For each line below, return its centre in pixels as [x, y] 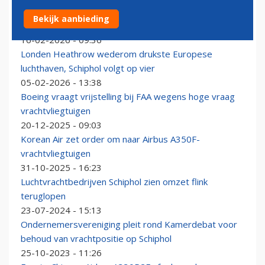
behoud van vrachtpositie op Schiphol [96, 239]
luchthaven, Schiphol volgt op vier [88, 68]
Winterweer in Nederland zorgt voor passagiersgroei [129, 12]
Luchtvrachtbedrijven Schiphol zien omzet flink [114, 182]
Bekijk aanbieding [71, 19]
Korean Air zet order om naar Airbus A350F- [110, 139]
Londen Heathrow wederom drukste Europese [117, 54]
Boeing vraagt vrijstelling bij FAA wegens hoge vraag [128, 97]
